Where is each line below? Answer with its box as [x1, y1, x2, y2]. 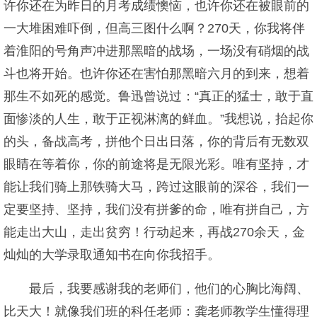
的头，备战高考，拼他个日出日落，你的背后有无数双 [4, 134, 309, 149]
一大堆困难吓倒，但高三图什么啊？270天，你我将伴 [4, 21, 305, 35]
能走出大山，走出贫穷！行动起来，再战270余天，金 [4, 225, 305, 239]
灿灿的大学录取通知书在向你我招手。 [4, 248, 220, 262]
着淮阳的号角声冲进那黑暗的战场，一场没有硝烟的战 [4, 44, 309, 58]
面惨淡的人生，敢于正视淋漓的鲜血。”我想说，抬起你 [4, 112, 313, 126]
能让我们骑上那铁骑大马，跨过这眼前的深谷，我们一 [4, 180, 309, 194]
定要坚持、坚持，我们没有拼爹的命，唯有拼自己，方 [4, 202, 309, 217]
